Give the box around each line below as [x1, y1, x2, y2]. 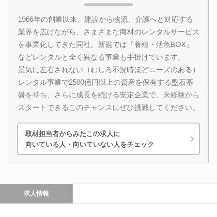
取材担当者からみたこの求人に [25, 129, 120, 138]
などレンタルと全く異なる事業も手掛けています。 [17, 53, 185, 61]
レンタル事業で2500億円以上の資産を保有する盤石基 [17, 78, 193, 86]
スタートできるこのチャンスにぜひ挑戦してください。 [17, 103, 200, 111]
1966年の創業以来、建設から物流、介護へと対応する [17, 15, 193, 23]
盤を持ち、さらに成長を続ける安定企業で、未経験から [17, 91, 200, 99]
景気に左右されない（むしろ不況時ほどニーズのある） [17, 65, 200, 74]
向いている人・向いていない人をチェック [25, 140, 154, 148]
